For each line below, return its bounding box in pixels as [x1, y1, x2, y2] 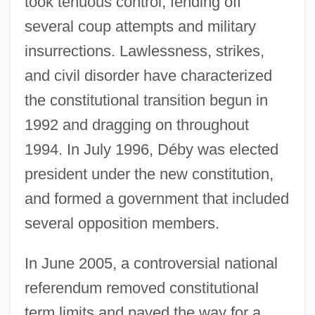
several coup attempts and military [24, 17, 256, 35]
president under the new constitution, [24, 165, 274, 183]
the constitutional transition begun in [24, 91, 268, 109]
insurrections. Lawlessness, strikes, [24, 41, 264, 60]
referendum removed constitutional [24, 278, 259, 297]
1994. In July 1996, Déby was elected [24, 140, 278, 158]
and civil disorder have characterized [24, 66, 272, 84]
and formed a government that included [24, 189, 289, 207]
